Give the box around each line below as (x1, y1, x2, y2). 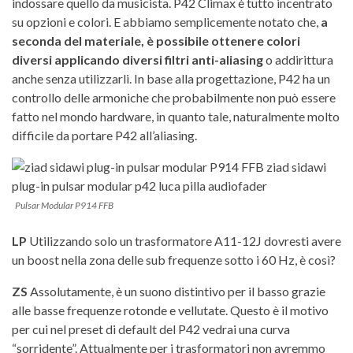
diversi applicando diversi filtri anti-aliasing (12, 51, 263, 67)
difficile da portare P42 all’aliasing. (12, 127, 197, 143)
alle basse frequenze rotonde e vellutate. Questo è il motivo (12, 302, 329, 318)
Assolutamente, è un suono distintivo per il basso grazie (28, 283, 325, 299)
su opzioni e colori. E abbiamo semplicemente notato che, (12, 13, 321, 29)
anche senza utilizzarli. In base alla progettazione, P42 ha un (12, 70, 330, 86)
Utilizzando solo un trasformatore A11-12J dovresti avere (27, 232, 341, 248)
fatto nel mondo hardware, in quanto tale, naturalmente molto (12, 108, 340, 124)
